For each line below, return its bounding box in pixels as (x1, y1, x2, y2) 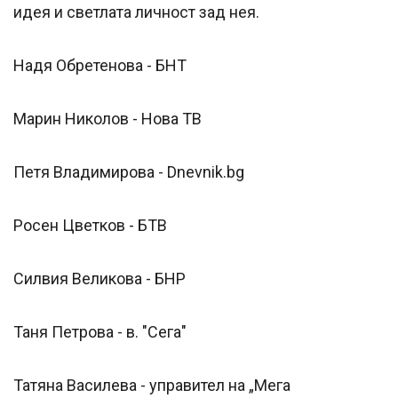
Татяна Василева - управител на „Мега (13, 376, 291, 395)
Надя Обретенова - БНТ (13, 56, 187, 76)
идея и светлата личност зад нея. (13, 3, 259, 22)
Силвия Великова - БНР (13, 269, 186, 289)
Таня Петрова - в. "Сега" (13, 322, 187, 342)
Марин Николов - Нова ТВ (13, 109, 202, 129)
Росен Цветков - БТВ (13, 216, 167, 235)
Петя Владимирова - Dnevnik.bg (13, 163, 244, 182)
